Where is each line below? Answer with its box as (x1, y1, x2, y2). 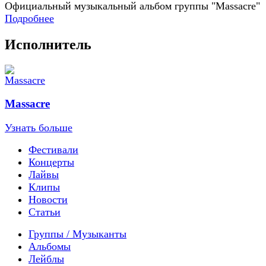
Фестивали (28, 144, 78, 156)
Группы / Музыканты (28, 228, 126, 240)
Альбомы (28, 240, 71, 253)
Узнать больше (5, 122, 72, 134)
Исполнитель (5, 36, 91, 52)
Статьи (28, 206, 61, 218)
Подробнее (5, 12, 54, 24)
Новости (28, 194, 68, 206)
